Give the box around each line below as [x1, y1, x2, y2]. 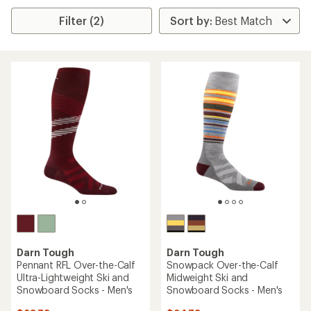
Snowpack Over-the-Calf [167, 259, 278, 271]
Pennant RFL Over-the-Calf [17, 259, 135, 271]
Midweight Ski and [167, 271, 249, 283]
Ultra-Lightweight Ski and [17, 271, 129, 283]
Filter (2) [59, 14, 105, 27]
